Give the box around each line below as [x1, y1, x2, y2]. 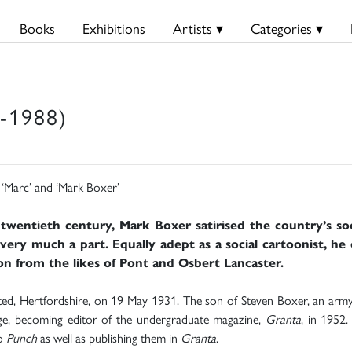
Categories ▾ [250, 18, 323, 38]
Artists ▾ [172, 18, 223, 38]
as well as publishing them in [37, 328, 181, 346]
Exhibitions [82, 18, 145, 38]
